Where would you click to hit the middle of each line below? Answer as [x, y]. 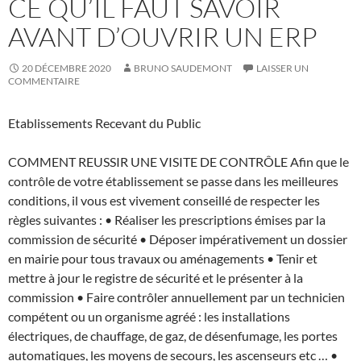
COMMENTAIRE [44, 81]
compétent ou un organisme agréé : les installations [149, 316]
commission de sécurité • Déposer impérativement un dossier [178, 239]
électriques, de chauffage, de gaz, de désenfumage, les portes [173, 335]
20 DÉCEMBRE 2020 [66, 68]
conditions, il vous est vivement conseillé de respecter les [164, 200]
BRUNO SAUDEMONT [183, 68]
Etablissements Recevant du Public [104, 122]
